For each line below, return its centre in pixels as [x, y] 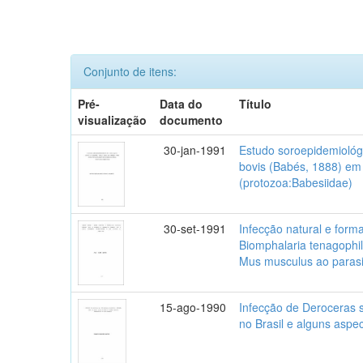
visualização [113, 120]
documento [192, 120]
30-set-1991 [195, 228]
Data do [181, 103]
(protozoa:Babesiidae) [296, 182]
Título [256, 103]
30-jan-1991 [195, 149]
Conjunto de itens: [130, 71]
